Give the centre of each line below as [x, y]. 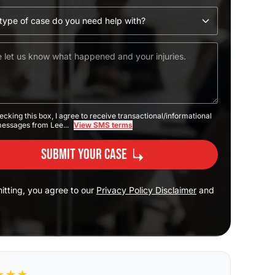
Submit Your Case [84, 154]
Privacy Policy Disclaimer [146, 190]
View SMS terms [103, 125]
